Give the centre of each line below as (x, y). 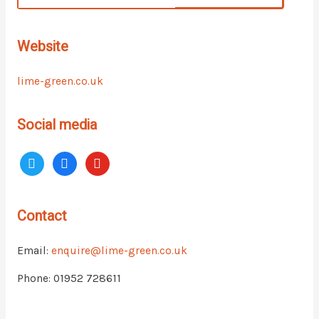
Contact (42, 216)
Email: (34, 250)
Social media (57, 125)
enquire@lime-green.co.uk (119, 250)
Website (42, 47)
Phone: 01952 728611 (69, 278)
